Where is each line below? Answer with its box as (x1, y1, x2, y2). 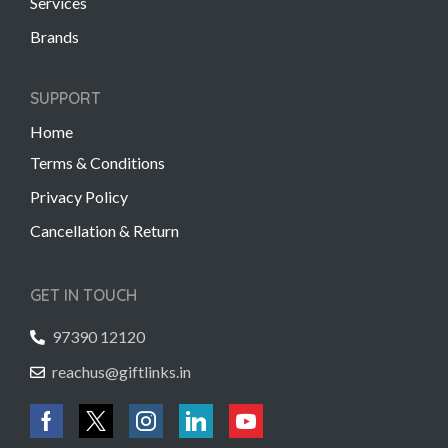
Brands (30, 26, 79, 46)
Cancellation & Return (30, 220, 179, 240)
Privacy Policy (30, 186, 128, 206)
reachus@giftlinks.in (52, 361, 191, 381)
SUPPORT (30, 87, 101, 108)
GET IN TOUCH (30, 284, 137, 305)
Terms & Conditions (30, 152, 165, 172)
